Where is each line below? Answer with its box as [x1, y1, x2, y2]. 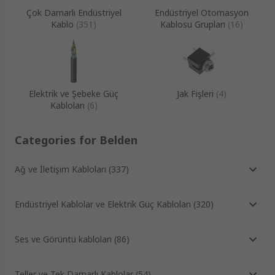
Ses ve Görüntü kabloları [15, 233, 112, 246]
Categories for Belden [15, 132, 137, 147]
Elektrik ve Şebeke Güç [29, 87, 118, 99]
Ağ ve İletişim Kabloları [15, 163, 106, 176]
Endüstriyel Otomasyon [154, 6, 249, 18]
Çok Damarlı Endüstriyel [26, 6, 122, 18]
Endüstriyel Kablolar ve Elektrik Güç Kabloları [15, 198, 191, 211]
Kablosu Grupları [160, 18, 225, 30]
